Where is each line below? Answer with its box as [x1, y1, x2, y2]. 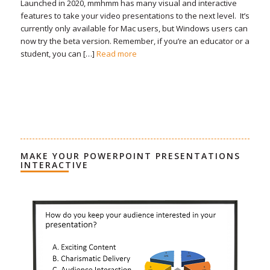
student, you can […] [20, 48, 96, 59]
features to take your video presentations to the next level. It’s [20, 10, 250, 21]
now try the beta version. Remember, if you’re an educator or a [20, 35, 250, 46]
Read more [96, 48, 137, 59]
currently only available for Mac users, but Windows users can [20, 22, 248, 34]
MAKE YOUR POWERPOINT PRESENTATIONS [20, 149, 240, 162]
